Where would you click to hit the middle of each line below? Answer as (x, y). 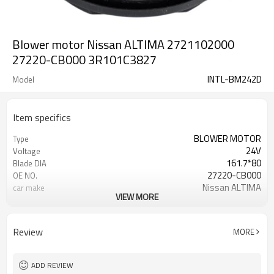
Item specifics (42, 117)
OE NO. (25, 176)
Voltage (27, 151)
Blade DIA (30, 163)
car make (29, 188)
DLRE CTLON (35, 200)
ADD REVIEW (52, 265)
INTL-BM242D (235, 79)
